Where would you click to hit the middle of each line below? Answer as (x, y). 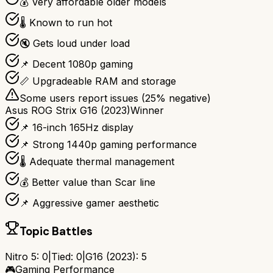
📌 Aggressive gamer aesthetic (89, 203)
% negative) (183, 98)
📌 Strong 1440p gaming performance (108, 145)
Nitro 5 (21, 256)
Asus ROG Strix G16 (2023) (68, 111)
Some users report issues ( (82, 98)
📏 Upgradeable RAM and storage (98, 81)
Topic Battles (56, 232)
